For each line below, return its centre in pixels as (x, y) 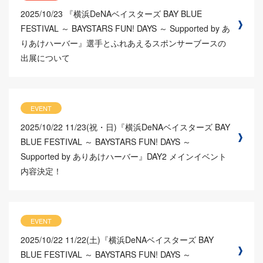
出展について (45, 58)
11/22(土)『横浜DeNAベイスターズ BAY (139, 239)
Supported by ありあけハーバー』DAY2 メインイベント (124, 156)
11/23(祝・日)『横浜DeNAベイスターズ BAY (148, 127)
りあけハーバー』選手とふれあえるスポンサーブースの (123, 43)
